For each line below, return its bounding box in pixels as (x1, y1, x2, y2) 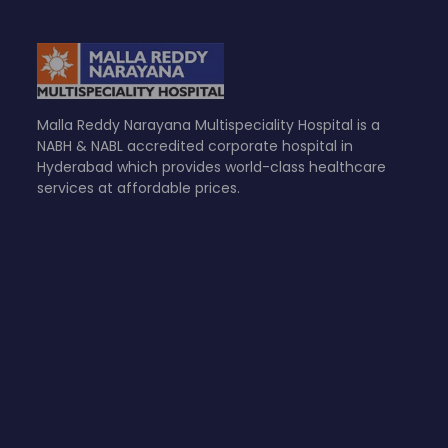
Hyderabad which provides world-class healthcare (37, 156, 387, 177)
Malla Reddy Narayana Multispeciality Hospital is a (37, 114, 381, 135)
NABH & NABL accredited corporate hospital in (37, 135, 354, 156)
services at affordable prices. (37, 177, 241, 198)
